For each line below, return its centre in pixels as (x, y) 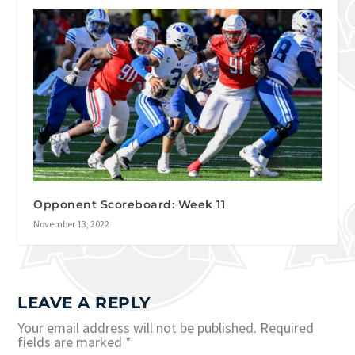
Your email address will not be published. (137, 327)
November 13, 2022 (72, 223)
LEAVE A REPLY (84, 302)
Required (287, 327)
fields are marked (72, 342)
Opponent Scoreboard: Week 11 (130, 204)
